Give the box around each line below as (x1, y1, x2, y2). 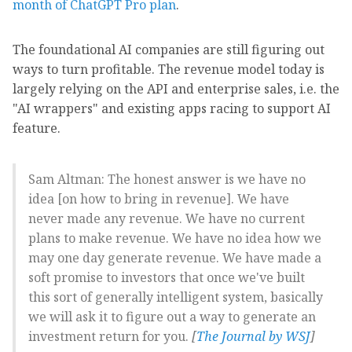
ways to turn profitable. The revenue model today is (13, 60, 324, 78)
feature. (13, 119, 60, 137)
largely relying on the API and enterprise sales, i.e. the (13, 79, 339, 97)
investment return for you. (28, 327, 192, 345)
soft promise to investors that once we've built (28, 268, 305, 286)
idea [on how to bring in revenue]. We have (28, 189, 289, 207)
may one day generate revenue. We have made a (28, 248, 321, 266)
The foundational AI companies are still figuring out (13, 40, 324, 58)
